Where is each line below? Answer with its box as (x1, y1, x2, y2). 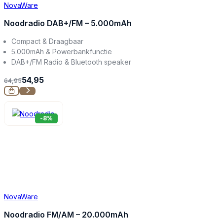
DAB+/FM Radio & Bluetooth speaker (11, 57, 132, 66)
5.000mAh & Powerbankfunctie (11, 47, 112, 56)
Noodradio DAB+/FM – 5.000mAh (4, 18, 132, 28)
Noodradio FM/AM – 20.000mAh (4, 209, 128, 220)
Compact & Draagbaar (11, 37, 84, 45)
